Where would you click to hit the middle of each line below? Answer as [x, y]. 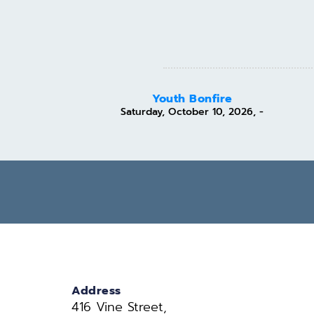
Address [96, 291]
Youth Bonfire [192, 98]
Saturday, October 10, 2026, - [192, 111]
